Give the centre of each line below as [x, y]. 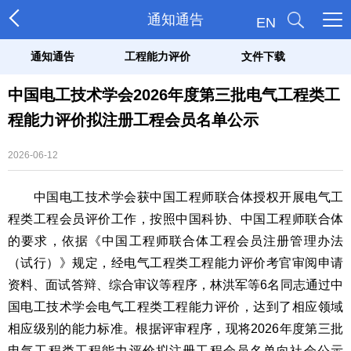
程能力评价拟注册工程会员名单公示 [133, 120]
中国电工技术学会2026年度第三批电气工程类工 [174, 95]
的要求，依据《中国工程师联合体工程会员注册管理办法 [175, 241]
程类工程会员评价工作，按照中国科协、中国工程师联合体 [175, 219]
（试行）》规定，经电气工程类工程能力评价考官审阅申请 [175, 263]
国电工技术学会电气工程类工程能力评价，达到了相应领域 [175, 307]
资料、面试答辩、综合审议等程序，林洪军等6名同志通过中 [175, 285]
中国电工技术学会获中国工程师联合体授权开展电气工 [175, 197]
